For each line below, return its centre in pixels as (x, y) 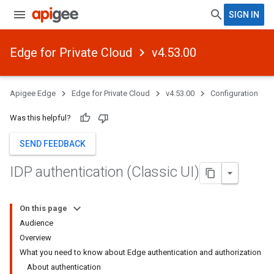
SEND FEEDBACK (53, 144)
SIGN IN (244, 15)
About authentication (64, 267)
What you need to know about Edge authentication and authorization (140, 252)
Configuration (234, 93)
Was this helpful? (40, 118)
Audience (36, 223)
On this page (43, 208)
